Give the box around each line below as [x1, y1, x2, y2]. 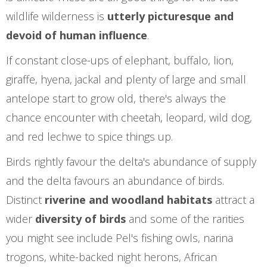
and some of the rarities [126, 212, 244, 226]
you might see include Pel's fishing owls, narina [6, 231, 233, 245]
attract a [212, 193, 254, 207]
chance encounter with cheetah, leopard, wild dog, [6, 110, 252, 125]
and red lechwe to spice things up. [6, 129, 173, 144]
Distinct [6, 193, 45, 207]
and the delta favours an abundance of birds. [6, 173, 224, 188]
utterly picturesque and [107, 9, 234, 23]
